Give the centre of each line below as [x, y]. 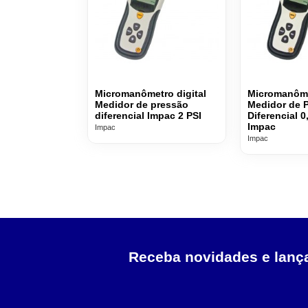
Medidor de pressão [142, 105]
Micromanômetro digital [151, 94]
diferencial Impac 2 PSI [148, 116]
